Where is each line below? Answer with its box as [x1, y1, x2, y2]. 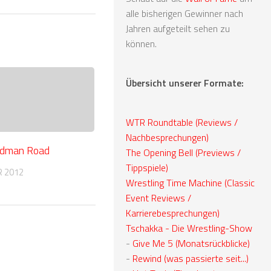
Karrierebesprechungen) [126, 205, 220, 220]
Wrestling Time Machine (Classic [126, 175, 255, 190]
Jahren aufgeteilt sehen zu [126, 21, 230, 36]
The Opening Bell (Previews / [126, 145, 241, 160]
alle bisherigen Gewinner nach [126, 5, 243, 21]
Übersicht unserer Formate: [126, 75, 244, 90]
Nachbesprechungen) [126, 129, 209, 145]
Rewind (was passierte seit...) [132, 250, 249, 266]
